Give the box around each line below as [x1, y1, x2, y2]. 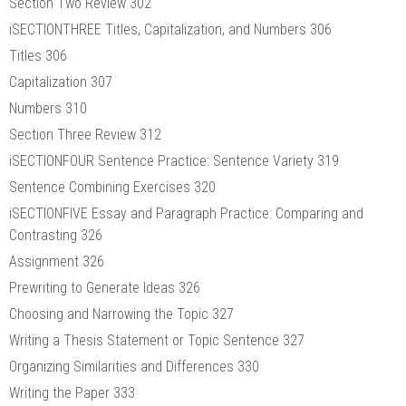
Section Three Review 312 [9, 125, 161, 143]
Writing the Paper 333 [9, 383, 135, 401]
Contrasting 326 [9, 226, 102, 244]
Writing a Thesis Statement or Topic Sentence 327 [9, 331, 304, 349]
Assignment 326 [9, 252, 104, 270]
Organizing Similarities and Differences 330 [9, 357, 259, 375]
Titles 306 [9, 46, 67, 64]
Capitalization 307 [9, 72, 112, 91]
